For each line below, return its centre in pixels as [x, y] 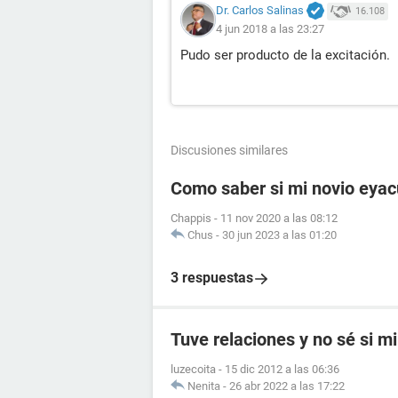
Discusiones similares [229, 151]
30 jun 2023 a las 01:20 [279, 235]
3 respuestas [212, 278]
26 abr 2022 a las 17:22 [287, 386]
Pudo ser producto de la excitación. [285, 56]
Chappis [191, 219]
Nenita [204, 386]
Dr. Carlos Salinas [260, 11]
